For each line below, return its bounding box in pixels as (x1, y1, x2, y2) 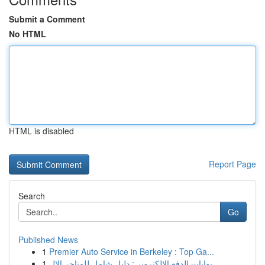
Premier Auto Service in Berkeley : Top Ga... (49, 245, 214, 257)
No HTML (9, 28, 46, 40)
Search (18, 190, 45, 202)
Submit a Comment (9, 13, 85, 25)
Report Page (209, 158, 256, 170)
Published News (18, 234, 78, 245)
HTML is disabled (9, 125, 74, 137)
